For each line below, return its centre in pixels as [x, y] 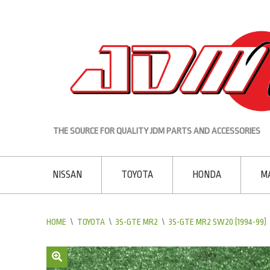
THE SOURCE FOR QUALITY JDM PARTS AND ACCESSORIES [157, 131]
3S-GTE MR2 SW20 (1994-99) [218, 221]
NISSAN [67, 174]
